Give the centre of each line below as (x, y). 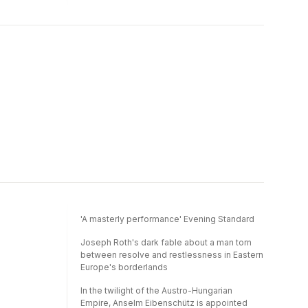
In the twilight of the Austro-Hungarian (156, 291)
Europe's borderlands (124, 267)
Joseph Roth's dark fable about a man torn (166, 243)
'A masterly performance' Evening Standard (167, 219)
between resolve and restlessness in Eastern (172, 255)
